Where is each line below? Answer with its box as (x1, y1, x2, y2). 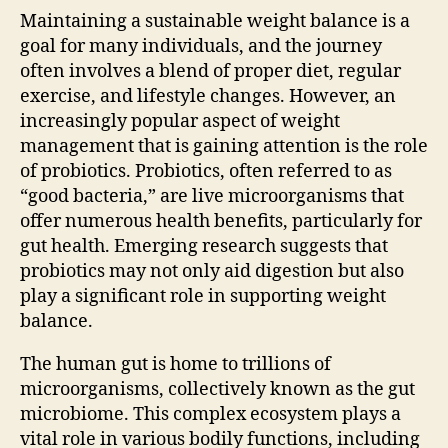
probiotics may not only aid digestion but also (20, 259, 404, 283)
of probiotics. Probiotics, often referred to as (20, 159, 392, 183)
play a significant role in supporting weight (20, 284, 386, 308)
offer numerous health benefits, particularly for (20, 209, 422, 233)
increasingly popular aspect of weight (20, 109, 340, 133)
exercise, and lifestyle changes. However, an (20, 84, 396, 108)
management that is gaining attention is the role (20, 134, 428, 158)
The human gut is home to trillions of (20, 352, 331, 376)
